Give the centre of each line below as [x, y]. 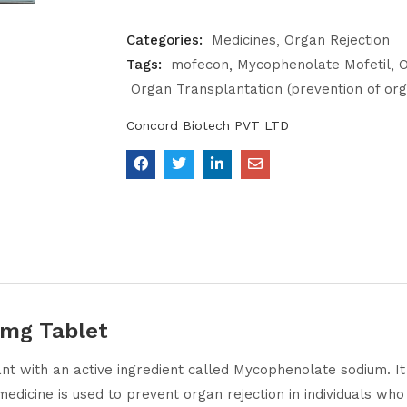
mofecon [200, 65]
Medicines [244, 40]
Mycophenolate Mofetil [314, 65]
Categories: [167, 40]
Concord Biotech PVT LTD [208, 125]
